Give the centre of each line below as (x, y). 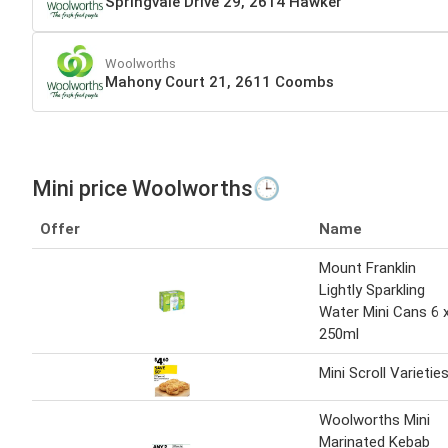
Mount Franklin (367, 268)
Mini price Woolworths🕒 (156, 189)
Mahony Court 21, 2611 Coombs (219, 81)
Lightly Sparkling (372, 290)
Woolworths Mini (374, 420)
